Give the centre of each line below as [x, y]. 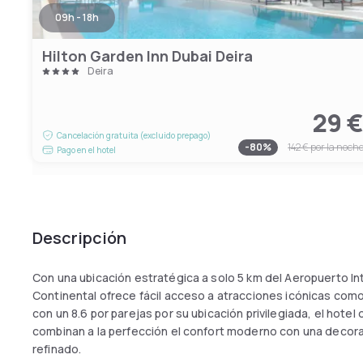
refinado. [57, 349]
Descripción [79, 238]
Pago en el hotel [86, 150]
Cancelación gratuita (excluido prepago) [134, 135]
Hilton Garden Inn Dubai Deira [147, 56]
